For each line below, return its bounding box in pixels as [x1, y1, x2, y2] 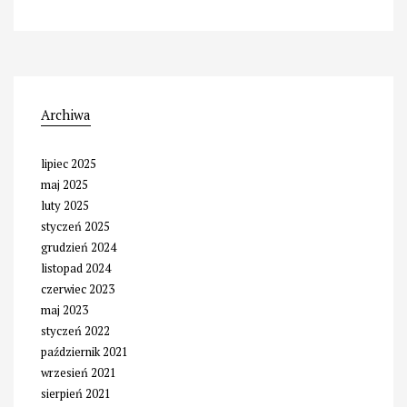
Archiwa [41, 104, 91, 124]
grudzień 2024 [41, 238, 116, 255]
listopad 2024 [41, 259, 111, 276]
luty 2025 [41, 196, 89, 213]
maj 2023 [41, 301, 88, 318]
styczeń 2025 [41, 217, 110, 234]
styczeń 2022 [41, 322, 110, 339]
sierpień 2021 [41, 384, 111, 402]
